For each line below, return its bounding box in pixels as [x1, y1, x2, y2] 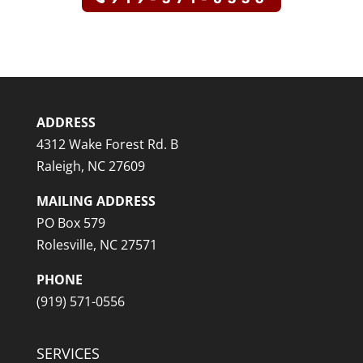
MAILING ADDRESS [36, 191, 156, 210]
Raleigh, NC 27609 [36, 156, 145, 175]
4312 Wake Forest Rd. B [36, 135, 178, 153]
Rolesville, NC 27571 [36, 235, 157, 254]
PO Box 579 [36, 213, 105, 232]
